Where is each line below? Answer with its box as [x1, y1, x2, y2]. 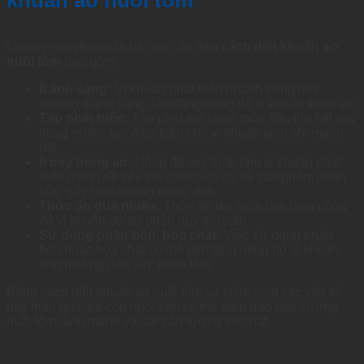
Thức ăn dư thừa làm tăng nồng [160, 199, 347, 214]
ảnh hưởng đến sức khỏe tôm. [39, 258, 214, 272]
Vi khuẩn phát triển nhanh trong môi [111, 82, 319, 97]
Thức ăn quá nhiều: [39, 199, 160, 214]
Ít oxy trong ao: [39, 155, 132, 170]
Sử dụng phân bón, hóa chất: [39, 228, 220, 243]
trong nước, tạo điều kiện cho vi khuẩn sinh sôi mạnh [39, 126, 344, 141]
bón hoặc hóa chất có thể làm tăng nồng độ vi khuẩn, [39, 243, 342, 258]
